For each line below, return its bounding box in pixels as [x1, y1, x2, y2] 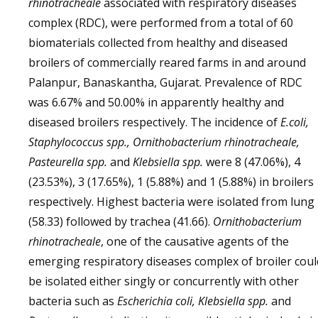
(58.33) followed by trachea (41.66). [28, 214, 213, 229]
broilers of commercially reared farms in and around [28, 55, 306, 70]
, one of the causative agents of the [101, 234, 289, 249]
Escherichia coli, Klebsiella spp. [117, 293, 268, 309]
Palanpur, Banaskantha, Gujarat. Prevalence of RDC [28, 75, 302, 90]
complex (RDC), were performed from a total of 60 [28, 15, 293, 31]
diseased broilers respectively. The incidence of [28, 114, 280, 130]
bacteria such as [28, 293, 117, 309]
